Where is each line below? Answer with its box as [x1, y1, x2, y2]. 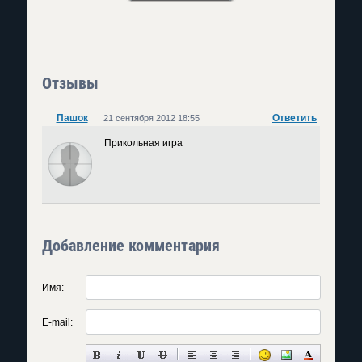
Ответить [272, 112, 317, 124]
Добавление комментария [42, 236, 220, 255]
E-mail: [42, 317, 73, 328]
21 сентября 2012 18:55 [103, 113, 200, 123]
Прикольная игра [104, 137, 183, 149]
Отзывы [42, 74, 99, 93]
